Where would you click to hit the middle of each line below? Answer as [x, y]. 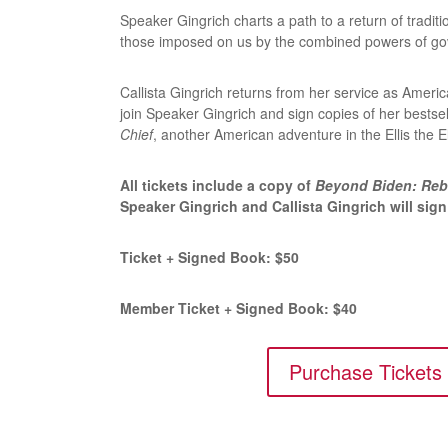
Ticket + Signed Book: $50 [210, 256]
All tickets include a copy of [218, 184]
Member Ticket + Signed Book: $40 [239, 307]
